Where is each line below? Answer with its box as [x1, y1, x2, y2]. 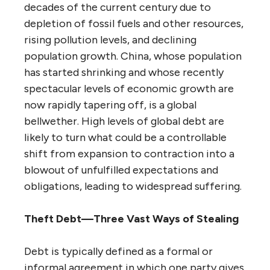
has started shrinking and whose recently [24, 66, 224, 79]
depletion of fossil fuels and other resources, [24, 17, 243, 30]
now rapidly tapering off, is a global [24, 98, 196, 111]
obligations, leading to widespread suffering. [24, 180, 242, 193]
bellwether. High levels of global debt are [24, 115, 224, 128]
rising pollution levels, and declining [24, 33, 196, 46]
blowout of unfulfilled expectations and [24, 163, 218, 177]
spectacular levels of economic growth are [24, 82, 234, 95]
